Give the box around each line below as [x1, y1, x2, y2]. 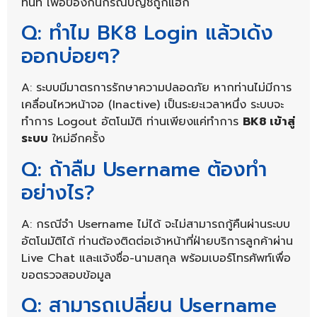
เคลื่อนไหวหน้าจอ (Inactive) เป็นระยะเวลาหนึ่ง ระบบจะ [21, 96, 284, 114]
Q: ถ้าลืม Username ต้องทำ [21, 154, 267, 185]
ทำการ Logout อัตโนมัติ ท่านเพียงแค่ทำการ [21, 113, 243, 131]
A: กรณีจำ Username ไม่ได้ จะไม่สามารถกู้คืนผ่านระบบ [21, 215, 290, 233]
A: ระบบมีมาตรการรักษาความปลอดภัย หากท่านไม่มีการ [21, 79, 292, 97]
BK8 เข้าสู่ [243, 113, 295, 131]
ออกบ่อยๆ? [21, 41, 120, 72]
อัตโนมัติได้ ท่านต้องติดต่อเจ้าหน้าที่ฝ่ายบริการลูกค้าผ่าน [21, 232, 293, 250]
